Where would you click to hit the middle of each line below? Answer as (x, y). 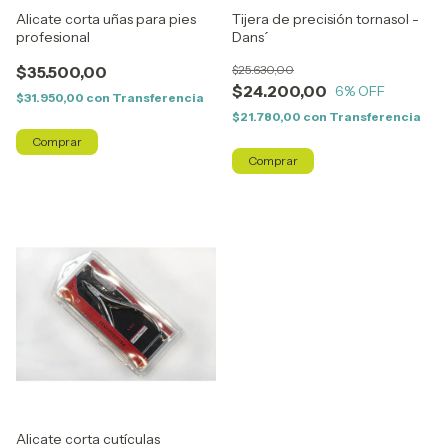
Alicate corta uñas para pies (106, 19)
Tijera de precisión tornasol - (325, 19)
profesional (53, 37)
